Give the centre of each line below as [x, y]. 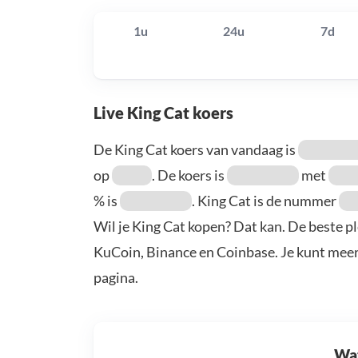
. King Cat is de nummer [265, 201]
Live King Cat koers [163, 113]
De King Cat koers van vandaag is [196, 150]
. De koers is [189, 175]
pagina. [116, 278]
